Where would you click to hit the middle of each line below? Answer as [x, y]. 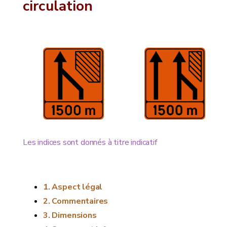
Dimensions [74, 215]
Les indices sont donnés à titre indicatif [90, 142]
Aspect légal [77, 187]
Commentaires [80, 201]
